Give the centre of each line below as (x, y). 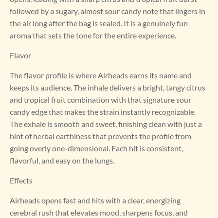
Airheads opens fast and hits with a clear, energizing (95, 200)
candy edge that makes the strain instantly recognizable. (103, 112)
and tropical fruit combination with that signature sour (100, 100)
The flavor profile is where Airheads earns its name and (101, 75)
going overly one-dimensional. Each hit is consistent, (96, 148)
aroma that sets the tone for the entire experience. (93, 36)
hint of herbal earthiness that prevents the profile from (100, 136)
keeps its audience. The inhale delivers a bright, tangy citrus (108, 88)
